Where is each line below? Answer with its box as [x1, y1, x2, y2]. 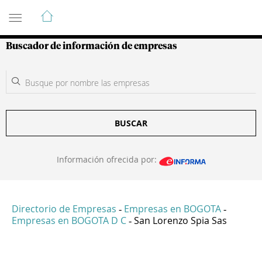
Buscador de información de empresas [6, 42, 177, 51]
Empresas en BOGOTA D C [12, 214, 126, 227]
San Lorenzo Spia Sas [134, 214, 227, 227]
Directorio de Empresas [12, 202, 116, 216]
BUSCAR [115, 118, 147, 129]
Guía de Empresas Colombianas [6, 4, 216, 18]
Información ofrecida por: [56, 154, 159, 165]
